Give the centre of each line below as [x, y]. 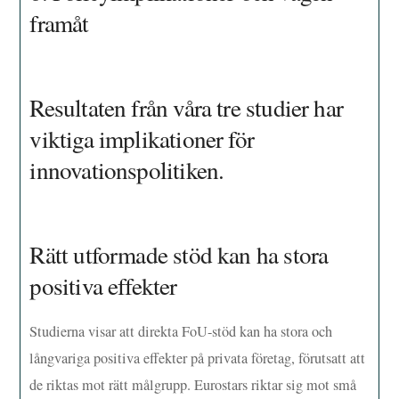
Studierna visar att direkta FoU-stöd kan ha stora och [181, 331]
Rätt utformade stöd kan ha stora [179, 254]
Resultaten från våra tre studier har [187, 107]
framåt [59, 23]
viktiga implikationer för [142, 138]
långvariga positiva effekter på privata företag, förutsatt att [198, 358]
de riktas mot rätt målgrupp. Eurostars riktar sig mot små [193, 384]
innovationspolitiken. [127, 169]
